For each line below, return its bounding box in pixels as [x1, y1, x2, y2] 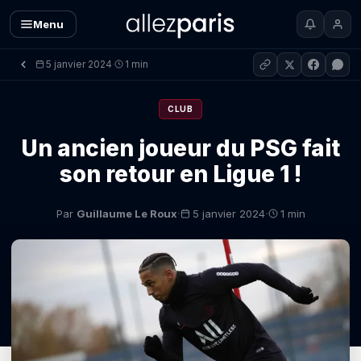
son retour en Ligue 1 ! [60, 160, 301, 188]
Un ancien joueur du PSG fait [21, 135, 340, 162]
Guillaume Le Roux [76, 206, 177, 220]
